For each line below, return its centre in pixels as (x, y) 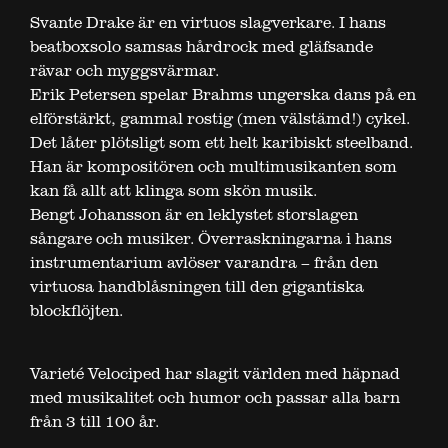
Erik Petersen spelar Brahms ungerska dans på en (223, 94)
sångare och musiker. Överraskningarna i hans (211, 238)
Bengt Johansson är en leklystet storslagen (194, 214)
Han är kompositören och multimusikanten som (213, 166)
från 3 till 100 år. (94, 421)
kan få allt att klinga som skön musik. (173, 190)
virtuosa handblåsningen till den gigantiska (197, 286)
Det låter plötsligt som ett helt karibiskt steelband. (221, 142)
